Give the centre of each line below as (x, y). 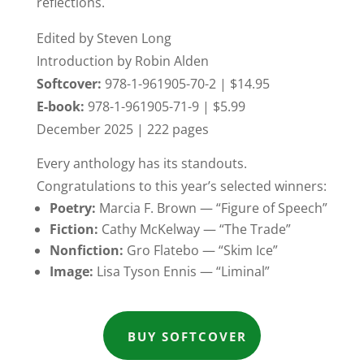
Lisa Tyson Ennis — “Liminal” (181, 272)
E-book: (60, 107)
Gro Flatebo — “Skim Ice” (200, 251)
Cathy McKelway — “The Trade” (194, 230)
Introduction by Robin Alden (122, 61)
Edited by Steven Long (104, 39)
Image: (71, 272)
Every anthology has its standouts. (141, 164)
